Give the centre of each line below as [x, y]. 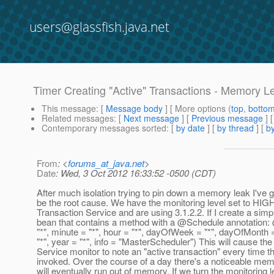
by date [191, 128]
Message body [134, 109]
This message [69, 109]
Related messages [78, 118]
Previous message [227, 118]
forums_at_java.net [106, 163]
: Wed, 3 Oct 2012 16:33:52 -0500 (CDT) [136, 173]
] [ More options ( [197, 109]
